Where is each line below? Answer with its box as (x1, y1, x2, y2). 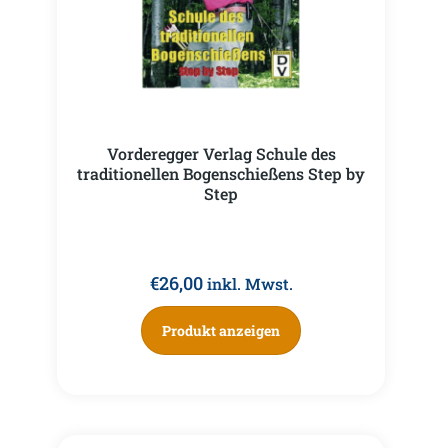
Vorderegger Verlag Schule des (106, 142, 336, 164)
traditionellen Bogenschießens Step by (77, 162, 365, 184)
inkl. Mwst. (206, 273, 293, 295)
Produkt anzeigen (162, 321, 280, 341)
